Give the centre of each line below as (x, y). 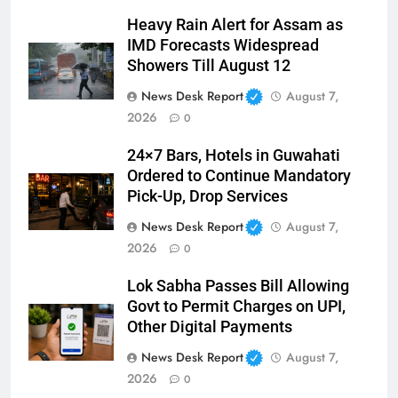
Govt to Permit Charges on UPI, (236, 306)
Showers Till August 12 (209, 65)
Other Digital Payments (210, 326)
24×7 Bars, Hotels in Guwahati (234, 155)
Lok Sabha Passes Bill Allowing (238, 286)
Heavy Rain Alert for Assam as (235, 24)
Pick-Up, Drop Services (207, 196)
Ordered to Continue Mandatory (239, 175)
